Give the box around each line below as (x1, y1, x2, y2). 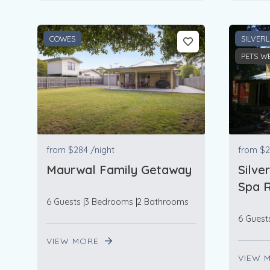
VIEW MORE (46, 236, 102, 247)
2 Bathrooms (137, 196, 189, 208)
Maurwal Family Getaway (46, 162, 192, 178)
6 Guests (46, 196, 81, 208)
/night (90, 145, 115, 156)
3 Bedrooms (84, 196, 133, 208)
